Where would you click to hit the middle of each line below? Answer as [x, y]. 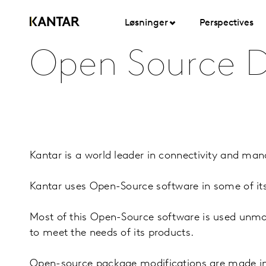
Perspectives [226, 23]
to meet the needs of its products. [113, 233]
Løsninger [146, 23]
